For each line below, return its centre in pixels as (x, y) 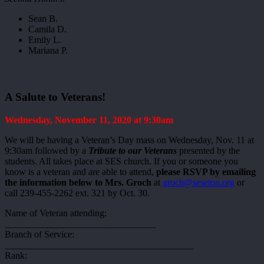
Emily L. (45, 40)
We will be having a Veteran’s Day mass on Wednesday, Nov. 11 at (129, 140)
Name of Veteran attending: (56, 213)
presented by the (208, 151)
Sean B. (43, 19)
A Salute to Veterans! (55, 97)
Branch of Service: (39, 235)
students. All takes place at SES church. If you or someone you (121, 161)
